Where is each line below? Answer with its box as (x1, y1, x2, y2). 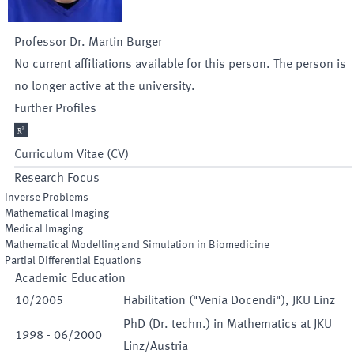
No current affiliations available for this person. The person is (14, 58, 346, 71)
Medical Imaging (5, 224, 83, 235)
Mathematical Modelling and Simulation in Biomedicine (5, 239, 269, 250)
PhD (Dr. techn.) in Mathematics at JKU (123, 318, 332, 331)
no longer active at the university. (14, 81, 195, 93)
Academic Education (15, 273, 126, 285)
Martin (88, 36, 123, 49)
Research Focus (14, 172, 100, 185)
